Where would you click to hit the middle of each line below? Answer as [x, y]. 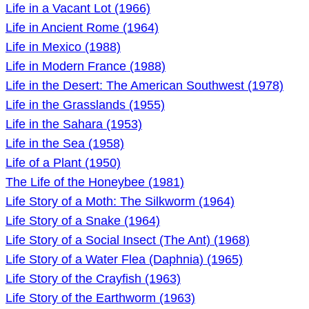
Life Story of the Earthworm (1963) [100, 298]
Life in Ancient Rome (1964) [82, 28]
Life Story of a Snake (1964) [83, 221]
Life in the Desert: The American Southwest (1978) [144, 86]
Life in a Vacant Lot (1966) [78, 8]
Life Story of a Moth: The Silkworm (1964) [120, 201]
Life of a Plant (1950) [63, 163]
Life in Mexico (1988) [63, 47]
